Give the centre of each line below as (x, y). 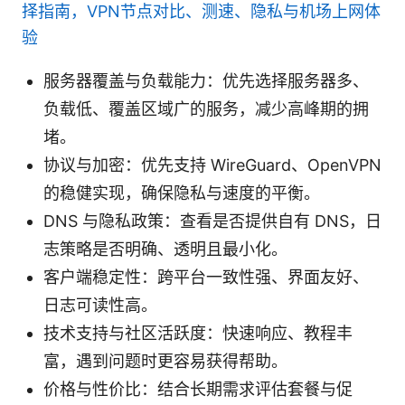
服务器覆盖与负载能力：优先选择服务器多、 (206, 80)
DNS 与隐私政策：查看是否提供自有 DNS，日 (212, 221)
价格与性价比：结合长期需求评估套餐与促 (198, 389)
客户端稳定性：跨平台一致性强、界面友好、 (206, 277)
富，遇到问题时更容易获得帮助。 (165, 361)
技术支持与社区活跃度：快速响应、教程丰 (198, 333)
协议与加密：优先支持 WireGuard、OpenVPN (212, 165)
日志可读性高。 (100, 305)
